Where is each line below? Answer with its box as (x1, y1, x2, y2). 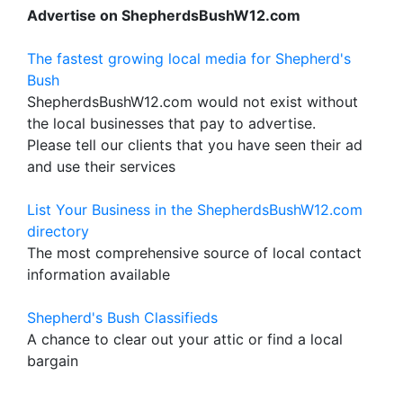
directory (27, 222, 89, 240)
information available (27, 265, 170, 283)
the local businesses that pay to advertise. (27, 114, 316, 132)
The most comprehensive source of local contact (27, 244, 362, 262)
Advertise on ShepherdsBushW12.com (27, 6, 300, 24)
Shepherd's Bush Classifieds (27, 309, 218, 327)
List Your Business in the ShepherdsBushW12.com (27, 201, 363, 219)
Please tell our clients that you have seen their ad (27, 136, 363, 154)
